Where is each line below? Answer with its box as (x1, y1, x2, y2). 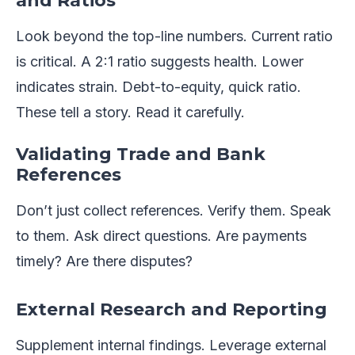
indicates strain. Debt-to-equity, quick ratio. (16, 78, 301, 96)
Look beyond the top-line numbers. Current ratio (16, 28, 333, 45)
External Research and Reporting (16, 299, 327, 321)
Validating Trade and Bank (16, 143, 265, 166)
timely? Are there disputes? (16, 253, 193, 270)
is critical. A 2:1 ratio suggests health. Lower (16, 53, 303, 71)
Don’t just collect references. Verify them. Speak (16, 202, 331, 219)
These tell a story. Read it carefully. (16, 104, 245, 121)
